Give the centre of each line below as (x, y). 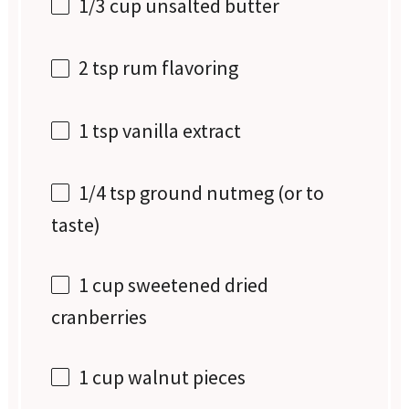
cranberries (100, 317)
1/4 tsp (108, 192)
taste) (76, 224)
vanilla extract (180, 130)
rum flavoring (179, 68)
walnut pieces (185, 378)
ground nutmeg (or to (231, 192)
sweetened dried (197, 284)
